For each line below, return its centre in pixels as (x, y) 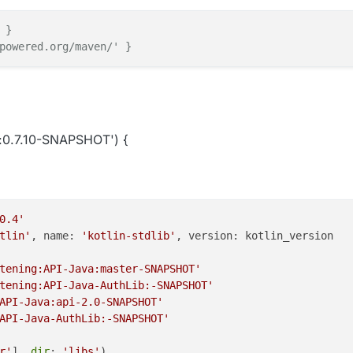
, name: (56, 236)
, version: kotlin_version (255, 236)
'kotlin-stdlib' (128, 236)
